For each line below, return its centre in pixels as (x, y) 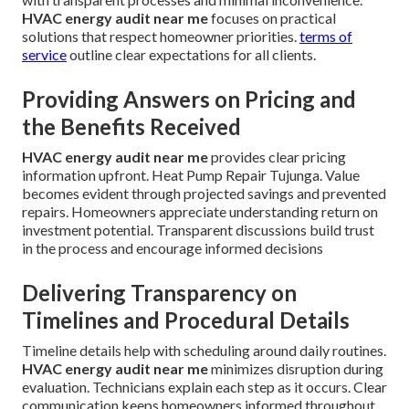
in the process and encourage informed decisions (173, 248)
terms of (326, 37)
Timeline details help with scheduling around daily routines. (204, 351)
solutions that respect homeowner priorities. (161, 37)
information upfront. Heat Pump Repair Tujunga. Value (191, 175)
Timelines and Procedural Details (186, 320)
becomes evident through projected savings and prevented (204, 194)
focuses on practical (272, 18)
